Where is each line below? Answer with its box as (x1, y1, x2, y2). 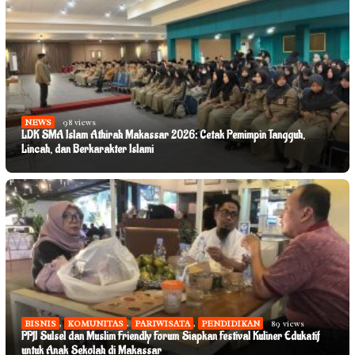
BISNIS (25, 318, 56, 330)
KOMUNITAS (67, 318, 124, 330)
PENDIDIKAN (201, 318, 260, 330)
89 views (271, 318, 304, 330)
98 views (63, 116, 96, 128)
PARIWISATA (135, 318, 190, 330)
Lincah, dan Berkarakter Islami (21, 142, 154, 158)
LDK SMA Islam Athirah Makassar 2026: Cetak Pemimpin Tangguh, (21, 128, 305, 143)
